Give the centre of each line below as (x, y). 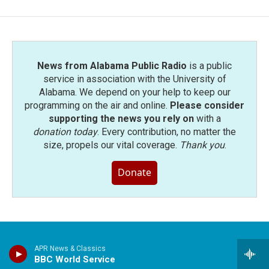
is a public (209, 66)
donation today (65, 132)
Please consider (207, 106)
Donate (134, 173)
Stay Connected (54, 250)
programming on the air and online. (97, 106)
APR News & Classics (70, 249)
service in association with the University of (134, 79)
